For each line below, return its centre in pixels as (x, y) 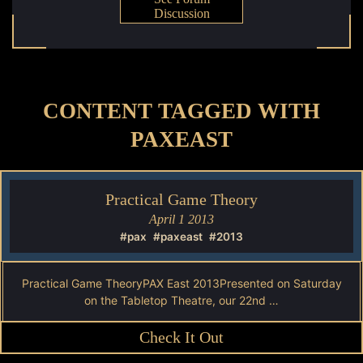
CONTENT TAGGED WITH (181, 111)
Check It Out (181, 337)
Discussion (181, 13)
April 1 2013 (181, 219)
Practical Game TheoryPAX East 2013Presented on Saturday (181, 283)
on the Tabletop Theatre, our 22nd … (181, 300)
